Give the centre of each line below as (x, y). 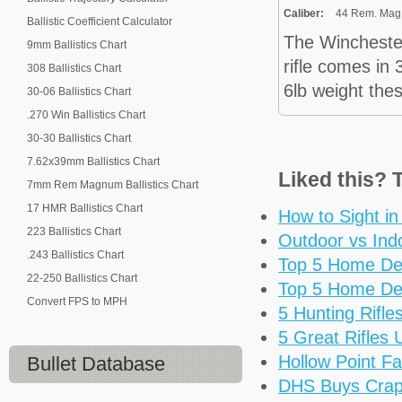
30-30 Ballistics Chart (79, 138)
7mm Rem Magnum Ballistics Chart (113, 185)
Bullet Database (96, 364)
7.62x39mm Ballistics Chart (93, 162)
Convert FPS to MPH (77, 301)
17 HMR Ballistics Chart (85, 208)
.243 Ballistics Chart (75, 255)
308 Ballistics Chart (74, 68)
